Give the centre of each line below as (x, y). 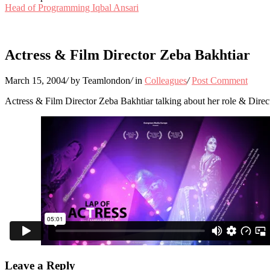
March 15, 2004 (35, 80)
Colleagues (166, 80)
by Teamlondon (100, 80)
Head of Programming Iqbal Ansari (72, 8)
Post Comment (220, 80)
